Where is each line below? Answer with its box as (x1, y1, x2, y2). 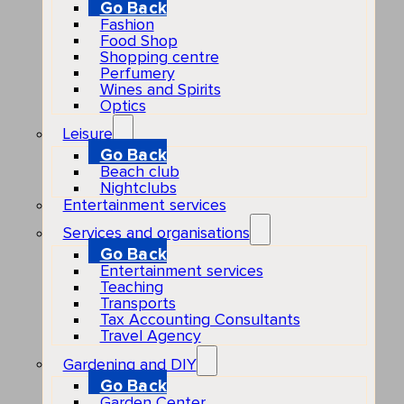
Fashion (99, 16, 154, 33)
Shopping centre (99, 49, 219, 66)
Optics (99, 97, 146, 115)
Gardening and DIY (62, 356, 197, 373)
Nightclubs (99, 180, 177, 197)
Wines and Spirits (99, 81, 221, 98)
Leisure (62, 126, 113, 143)
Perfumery (99, 65, 175, 82)
